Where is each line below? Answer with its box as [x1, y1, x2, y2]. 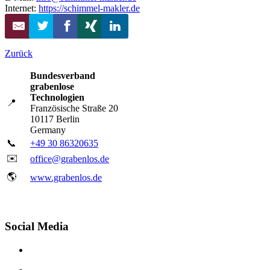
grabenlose [30, 81, 74, 92]
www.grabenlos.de [30, 172, 102, 183]
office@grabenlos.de [30, 154, 109, 165]
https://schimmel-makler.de [39, 3, 140, 14]
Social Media [5, 219, 69, 233]
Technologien [30, 92, 84, 103]
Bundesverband [30, 71, 95, 81]
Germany [30, 125, 66, 136]
